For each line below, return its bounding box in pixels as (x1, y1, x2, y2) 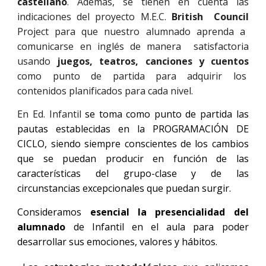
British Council (171, 9, 249, 23)
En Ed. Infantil (17, 107, 85, 121)
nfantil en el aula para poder (94, 220, 249, 234)
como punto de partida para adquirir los (17, 69, 249, 83)
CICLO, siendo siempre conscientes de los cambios (17, 137, 249, 151)
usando (17, 54, 51, 68)
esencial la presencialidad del (90, 205, 249, 219)
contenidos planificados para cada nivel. (17, 84, 196, 97)
